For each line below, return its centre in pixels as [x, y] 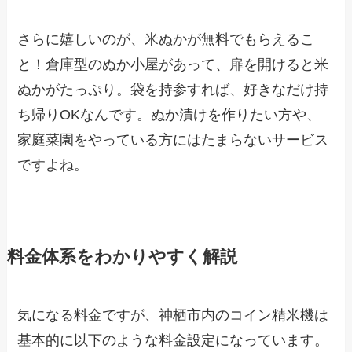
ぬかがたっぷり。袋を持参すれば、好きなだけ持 [173, 89]
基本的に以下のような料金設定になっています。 [173, 340]
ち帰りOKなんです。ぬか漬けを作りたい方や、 [169, 114]
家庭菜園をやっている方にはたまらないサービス [173, 139]
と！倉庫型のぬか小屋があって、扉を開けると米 [173, 64]
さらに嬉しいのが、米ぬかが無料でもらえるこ [166, 39]
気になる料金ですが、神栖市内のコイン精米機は [173, 315]
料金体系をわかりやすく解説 [122, 257]
